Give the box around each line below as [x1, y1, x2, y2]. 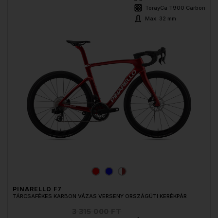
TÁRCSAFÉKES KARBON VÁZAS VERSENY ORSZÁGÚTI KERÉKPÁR [13, 193, 187, 200]
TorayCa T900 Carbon [145, 4, 205, 11]
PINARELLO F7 [13, 185, 62, 193]
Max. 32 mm [145, 15, 176, 22]
